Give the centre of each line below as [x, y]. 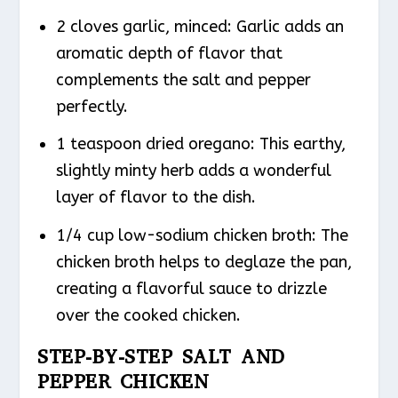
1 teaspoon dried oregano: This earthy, [200, 144]
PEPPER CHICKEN [123, 381]
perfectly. [92, 106]
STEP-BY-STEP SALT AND [161, 356]
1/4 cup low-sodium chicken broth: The [202, 235]
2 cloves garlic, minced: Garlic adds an [199, 26]
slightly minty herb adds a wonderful [193, 171]
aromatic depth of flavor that [169, 53]
